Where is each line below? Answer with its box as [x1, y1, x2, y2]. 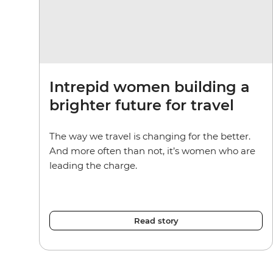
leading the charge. [49, 159, 137, 171]
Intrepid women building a [49, 77, 250, 96]
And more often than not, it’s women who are [49, 144, 255, 157]
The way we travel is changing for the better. [49, 130, 250, 142]
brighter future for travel [49, 96, 234, 114]
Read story [133, 215, 179, 225]
